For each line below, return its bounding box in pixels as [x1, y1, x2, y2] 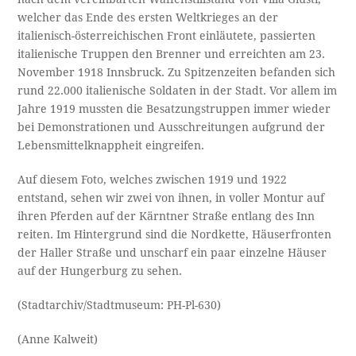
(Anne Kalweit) [17, 332, 99, 346]
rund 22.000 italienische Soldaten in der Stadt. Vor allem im [17, 83, 338, 97]
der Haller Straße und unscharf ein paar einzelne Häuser [17, 246, 327, 259]
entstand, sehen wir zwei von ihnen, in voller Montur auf [17, 191, 325, 204]
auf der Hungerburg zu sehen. [17, 264, 183, 277]
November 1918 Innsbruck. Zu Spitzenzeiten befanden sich [17, 65, 336, 79]
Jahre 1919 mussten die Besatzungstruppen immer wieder [17, 102, 331, 115]
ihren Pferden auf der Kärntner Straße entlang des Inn [17, 209, 315, 222]
